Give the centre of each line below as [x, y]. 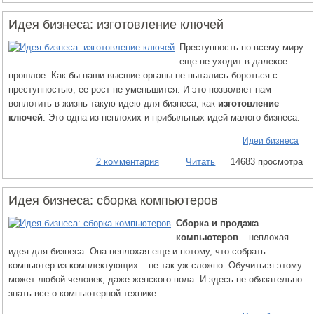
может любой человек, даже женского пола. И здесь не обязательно [155, 279]
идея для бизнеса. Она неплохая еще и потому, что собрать [137, 251]
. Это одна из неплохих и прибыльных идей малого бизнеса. [171, 117]
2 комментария [127, 161]
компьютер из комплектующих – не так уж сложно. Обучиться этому [155, 265]
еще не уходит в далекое [233, 61]
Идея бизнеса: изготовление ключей [116, 24]
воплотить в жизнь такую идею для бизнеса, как [113, 103]
